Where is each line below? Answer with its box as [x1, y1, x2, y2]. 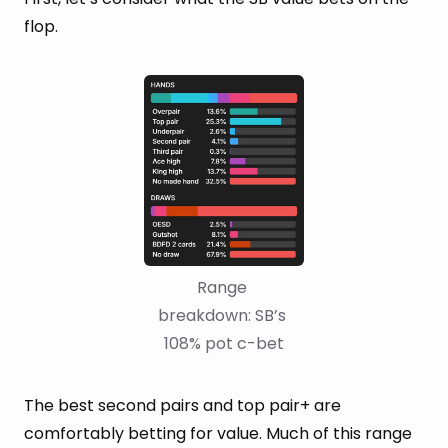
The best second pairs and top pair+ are [24, 393, 341, 417]
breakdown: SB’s [158, 303, 286, 327]
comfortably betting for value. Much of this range [24, 421, 412, 445]
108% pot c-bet [164, 331, 284, 355]
